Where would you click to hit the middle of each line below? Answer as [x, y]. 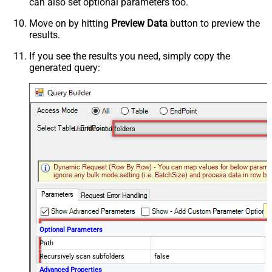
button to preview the [214, 23]
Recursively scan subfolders [82, 257]
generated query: [65, 67]
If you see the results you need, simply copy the [130, 56]
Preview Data [139, 23]
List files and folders [104, 129]
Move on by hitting [70, 23]
